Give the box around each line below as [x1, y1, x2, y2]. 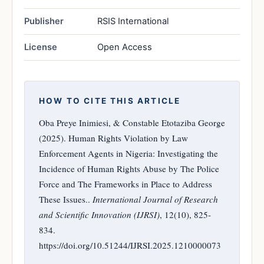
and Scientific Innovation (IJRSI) [39, 208, 160, 220]
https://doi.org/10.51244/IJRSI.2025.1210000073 [39, 239, 221, 251]
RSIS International [97, 15, 169, 27]
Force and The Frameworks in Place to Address [39, 177, 212, 190]
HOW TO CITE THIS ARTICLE [39, 95, 181, 105]
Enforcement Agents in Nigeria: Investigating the [39, 147, 218, 159]
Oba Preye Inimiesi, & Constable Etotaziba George [39, 116, 225, 128]
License [24, 41, 57, 52]
